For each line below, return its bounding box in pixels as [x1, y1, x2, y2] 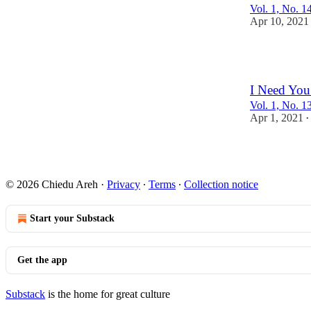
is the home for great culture [45, 287, 170, 300]
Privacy [107, 178, 140, 190]
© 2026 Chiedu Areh [6, 178, 98, 190]
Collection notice [184, 178, 258, 190]
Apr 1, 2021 [250, 111, 303, 124]
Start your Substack [30, 212, 115, 224]
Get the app [17, 254, 67, 265]
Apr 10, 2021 [250, 15, 309, 27]
